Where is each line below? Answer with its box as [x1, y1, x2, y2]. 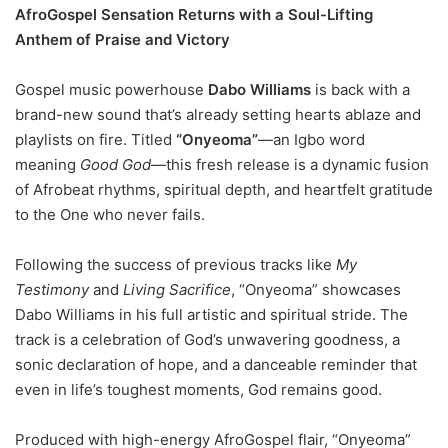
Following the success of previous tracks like [15, 254, 336, 274]
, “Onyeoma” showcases [231, 279, 401, 299]
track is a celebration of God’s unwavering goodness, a [15, 329, 400, 349]
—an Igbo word [258, 129, 365, 149]
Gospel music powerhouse [15, 79, 208, 99]
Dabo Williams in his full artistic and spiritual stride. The [15, 304, 408, 324]
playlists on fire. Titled [15, 129, 176, 149]
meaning [15, 154, 80, 174]
